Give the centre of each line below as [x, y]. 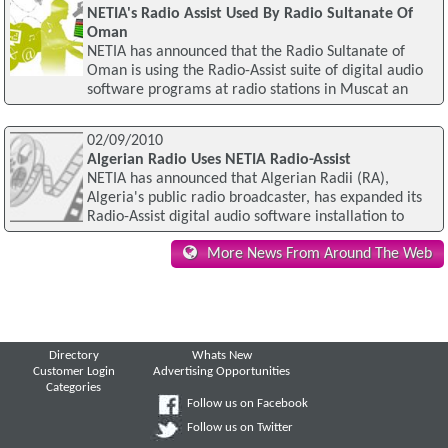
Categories [74, 387]
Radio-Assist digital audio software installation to [245, 216]
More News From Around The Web [319, 254]
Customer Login [73, 372]
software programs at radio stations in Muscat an [247, 89]
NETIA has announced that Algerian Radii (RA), [237, 178]
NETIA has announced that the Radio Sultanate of [245, 51]
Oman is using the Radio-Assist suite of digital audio [254, 70]
